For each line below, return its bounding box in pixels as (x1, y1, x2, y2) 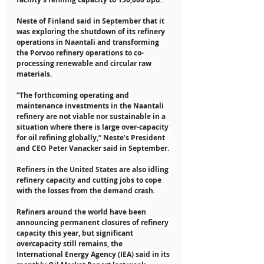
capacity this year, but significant (16, 227, 135, 238)
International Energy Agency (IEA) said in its (16, 249, 171, 259)
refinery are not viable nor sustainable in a (16, 111, 167, 121)
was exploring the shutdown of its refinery (16, 26, 167, 37)
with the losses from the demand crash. (16, 185, 155, 196)
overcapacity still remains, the (16, 238, 124, 249)
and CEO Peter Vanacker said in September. (16, 143, 169, 153)
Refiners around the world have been (16, 206, 148, 217)
